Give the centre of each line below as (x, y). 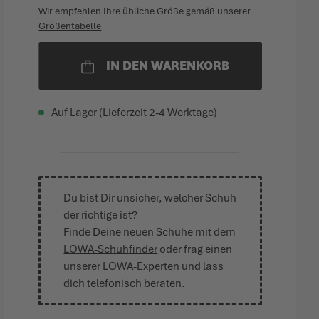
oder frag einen (195, 249)
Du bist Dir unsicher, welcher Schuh (150, 198)
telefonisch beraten (135, 283)
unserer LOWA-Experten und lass (144, 266)
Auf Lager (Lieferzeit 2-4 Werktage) (135, 113)
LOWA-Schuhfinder (111, 249)
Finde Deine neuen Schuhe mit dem (150, 232)
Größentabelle (70, 26)
